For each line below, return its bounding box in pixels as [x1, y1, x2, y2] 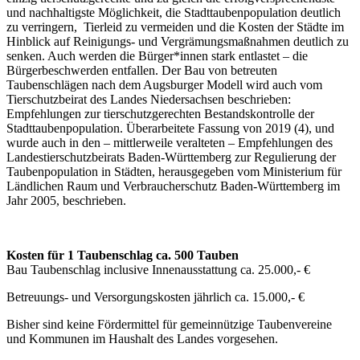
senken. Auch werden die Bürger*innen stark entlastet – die [6, 49, 308, 63]
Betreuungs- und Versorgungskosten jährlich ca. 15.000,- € [6, 290, 305, 305]
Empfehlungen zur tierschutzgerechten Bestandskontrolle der [6, 107, 314, 121]
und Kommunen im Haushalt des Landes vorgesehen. [6, 332, 281, 346]
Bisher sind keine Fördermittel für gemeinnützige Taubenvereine [6, 317, 332, 332]
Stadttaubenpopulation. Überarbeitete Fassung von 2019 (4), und [6, 121, 334, 136]
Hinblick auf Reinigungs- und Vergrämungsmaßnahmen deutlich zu [6, 35, 349, 49]
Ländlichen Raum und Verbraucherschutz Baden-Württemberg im [6, 179, 340, 194]
